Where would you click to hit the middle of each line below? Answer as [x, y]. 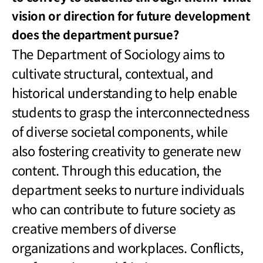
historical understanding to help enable [125, 92]
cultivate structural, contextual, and [113, 73]
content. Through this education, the [117, 169]
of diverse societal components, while [120, 131]
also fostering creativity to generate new [127, 150]
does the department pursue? [95, 34]
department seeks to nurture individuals [128, 189]
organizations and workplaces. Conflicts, [128, 247]
